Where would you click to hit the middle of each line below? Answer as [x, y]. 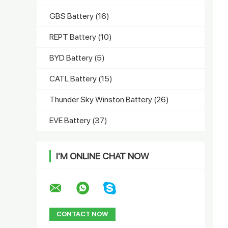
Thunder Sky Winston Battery [102, 99]
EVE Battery [71, 120]
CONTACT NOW [82, 214]
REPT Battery [74, 37]
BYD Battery [72, 58]
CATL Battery [74, 78]
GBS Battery [72, 16]
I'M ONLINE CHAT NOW [103, 156]
